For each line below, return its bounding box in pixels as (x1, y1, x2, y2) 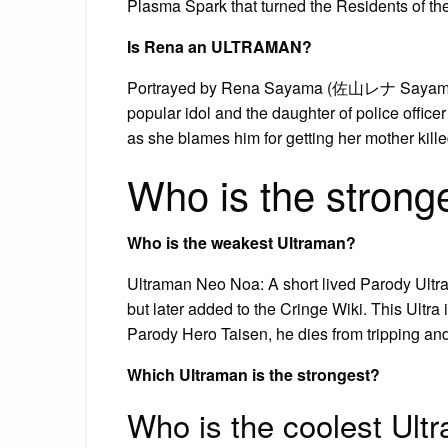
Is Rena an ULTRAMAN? (127, 34, 312, 58)
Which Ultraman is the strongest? (127, 362, 380, 386)
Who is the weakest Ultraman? (127, 230, 356, 254)
